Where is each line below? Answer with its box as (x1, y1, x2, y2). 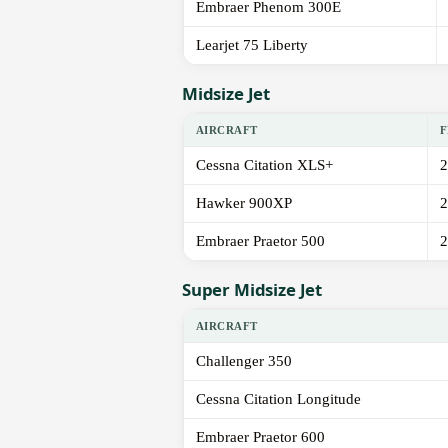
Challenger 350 (196, 353, 292, 370)
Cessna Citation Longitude (196, 391, 361, 408)
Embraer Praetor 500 (196, 233, 325, 250)
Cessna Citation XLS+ (196, 157, 333, 174)
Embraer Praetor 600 (196, 429, 325, 446)
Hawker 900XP (196, 195, 292, 212)
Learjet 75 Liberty (196, 37, 308, 54)
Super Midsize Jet (182, 278, 323, 302)
